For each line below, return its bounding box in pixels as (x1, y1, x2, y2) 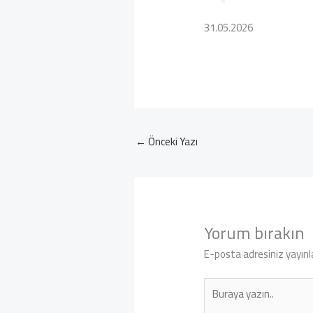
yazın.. (203, 289, 232, 310)
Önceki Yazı (146, 131, 198, 152)
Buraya (203, 274, 235, 295)
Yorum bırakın (204, 217, 305, 249)
